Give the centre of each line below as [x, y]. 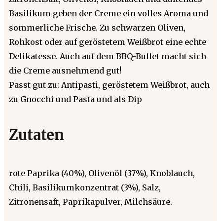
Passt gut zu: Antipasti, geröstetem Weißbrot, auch [109, 85]
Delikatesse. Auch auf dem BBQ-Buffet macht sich [108, 56]
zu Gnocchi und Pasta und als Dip [75, 99]
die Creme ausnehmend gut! [65, 70]
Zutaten [37, 135]
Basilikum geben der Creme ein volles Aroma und [109, 13]
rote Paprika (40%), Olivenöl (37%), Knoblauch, [102, 173]
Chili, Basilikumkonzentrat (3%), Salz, [85, 187]
